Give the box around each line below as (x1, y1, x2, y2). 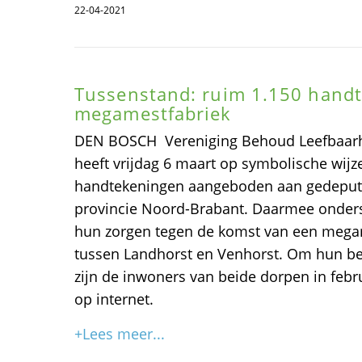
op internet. (74, 289, 154, 309)
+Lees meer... (74, 324, 165, 343)
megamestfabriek (74, 101, 232, 125)
